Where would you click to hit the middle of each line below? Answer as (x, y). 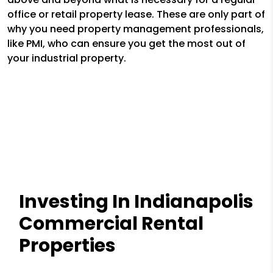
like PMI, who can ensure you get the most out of (126, 44)
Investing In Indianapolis (136, 202)
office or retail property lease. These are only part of (136, 15)
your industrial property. (67, 58)
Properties (68, 246)
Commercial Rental (112, 224)
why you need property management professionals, (136, 29)
